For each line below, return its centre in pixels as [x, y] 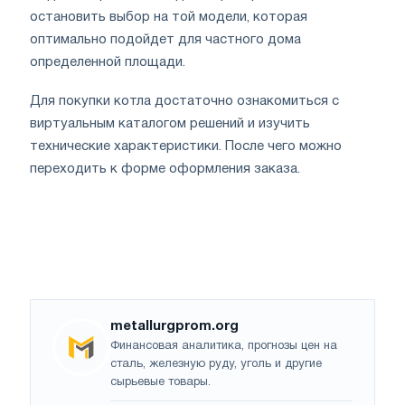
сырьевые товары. [160, 383]
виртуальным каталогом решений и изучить [170, 124]
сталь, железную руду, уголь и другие [216, 365]
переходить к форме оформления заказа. [167, 170]
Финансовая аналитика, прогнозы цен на [224, 347]
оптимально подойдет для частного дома [165, 40]
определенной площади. [108, 63]
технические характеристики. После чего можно [186, 147]
